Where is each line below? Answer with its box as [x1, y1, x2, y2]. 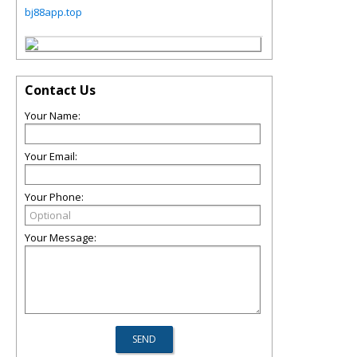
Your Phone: [25, 190, 84, 204]
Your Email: [25, 149, 77, 163]
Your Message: [25, 230, 96, 245]
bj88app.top [25, 5, 82, 19]
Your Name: [25, 108, 80, 123]
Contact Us [25, 81, 96, 99]
